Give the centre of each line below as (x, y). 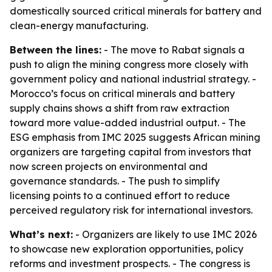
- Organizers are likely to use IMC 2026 (165, 234)
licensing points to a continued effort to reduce (120, 195)
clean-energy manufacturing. (79, 25)
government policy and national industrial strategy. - (133, 79)
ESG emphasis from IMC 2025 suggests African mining (135, 137)
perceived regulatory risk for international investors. (131, 210)
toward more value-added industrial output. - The (128, 123)
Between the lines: (56, 50)
